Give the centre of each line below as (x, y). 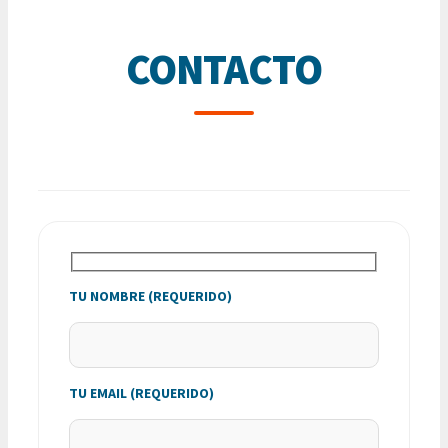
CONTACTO (224, 69)
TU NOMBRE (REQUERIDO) (150, 295)
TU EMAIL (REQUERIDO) (141, 392)
